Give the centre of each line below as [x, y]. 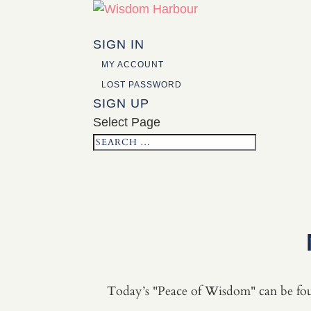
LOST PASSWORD [142, 85]
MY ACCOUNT [133, 65]
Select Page [127, 122]
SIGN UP [121, 103]
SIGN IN [119, 44]
